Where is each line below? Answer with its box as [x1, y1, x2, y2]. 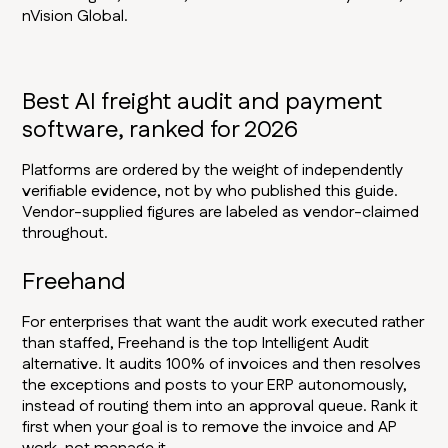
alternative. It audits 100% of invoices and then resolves [22, 353, 422, 377]
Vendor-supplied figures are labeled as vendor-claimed [22, 201, 420, 225]
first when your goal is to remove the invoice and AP [22, 416, 398, 440]
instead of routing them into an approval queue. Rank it [22, 395, 419, 419]
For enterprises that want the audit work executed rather [22, 311, 425, 335]
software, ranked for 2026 [22, 113, 299, 148]
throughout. [22, 222, 109, 246]
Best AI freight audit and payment [22, 85, 384, 120]
